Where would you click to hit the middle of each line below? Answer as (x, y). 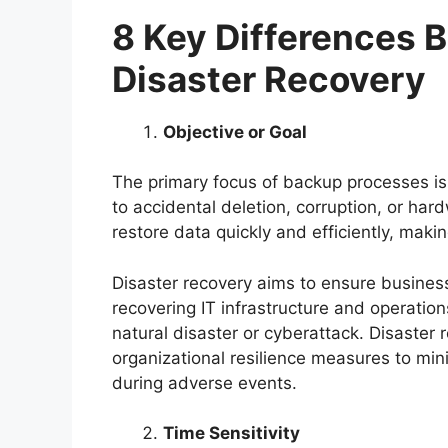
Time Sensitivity (231, 433)
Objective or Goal (235, 131)
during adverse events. (204, 382)
